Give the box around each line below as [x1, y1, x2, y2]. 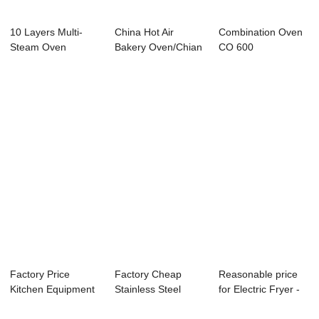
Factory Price [10, 268, 70, 281]
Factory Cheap [114, 268, 182, 281]
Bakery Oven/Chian [114, 41, 202, 53]
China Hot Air [114, 26, 174, 38]
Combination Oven [219, 26, 303, 38]
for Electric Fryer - [219, 283, 300, 296]
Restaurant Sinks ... [114, 298, 203, 310]
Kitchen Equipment [10, 283, 95, 296]
